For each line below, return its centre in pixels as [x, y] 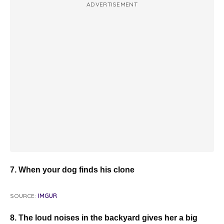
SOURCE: [23, 196]
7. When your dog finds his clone [72, 170]
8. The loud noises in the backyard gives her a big [104, 218]
